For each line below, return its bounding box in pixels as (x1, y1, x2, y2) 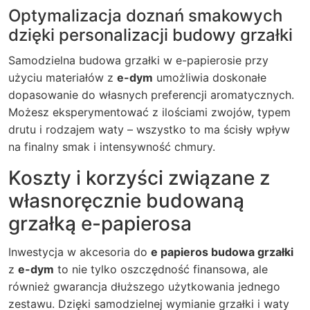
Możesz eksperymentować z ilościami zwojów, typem (8, 105, 291, 119)
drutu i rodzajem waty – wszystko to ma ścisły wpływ (8, 122, 290, 136)
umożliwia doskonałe (153, 71, 266, 84)
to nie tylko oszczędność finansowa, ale (54, 262, 268, 276)
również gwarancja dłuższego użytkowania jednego (8, 280, 280, 293)
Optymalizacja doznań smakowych (8, 6, 282, 26)
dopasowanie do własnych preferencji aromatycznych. (8, 88, 294, 102)
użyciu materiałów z (8, 71, 117, 84)
